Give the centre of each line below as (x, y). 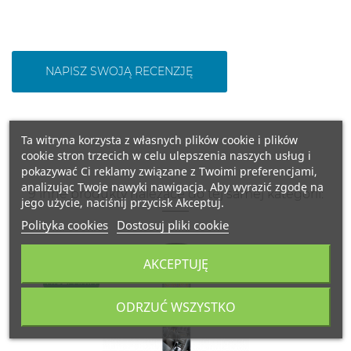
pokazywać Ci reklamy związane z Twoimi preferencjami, (169, 171)
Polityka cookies (64, 224)
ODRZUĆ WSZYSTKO (175, 307)
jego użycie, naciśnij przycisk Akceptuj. (122, 202)
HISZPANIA (71, 282)
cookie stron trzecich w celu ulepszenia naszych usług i (166, 155)
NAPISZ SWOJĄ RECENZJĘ (119, 71)
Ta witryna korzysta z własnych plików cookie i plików (159, 139)
